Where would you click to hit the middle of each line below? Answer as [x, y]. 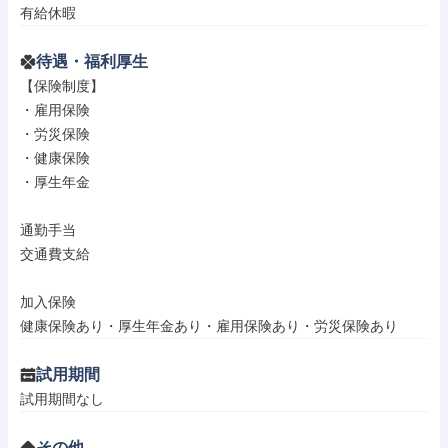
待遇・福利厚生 [92, 61]
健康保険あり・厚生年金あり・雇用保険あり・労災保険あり [209, 326]
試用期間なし [62, 399]
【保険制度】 [62, 86]
